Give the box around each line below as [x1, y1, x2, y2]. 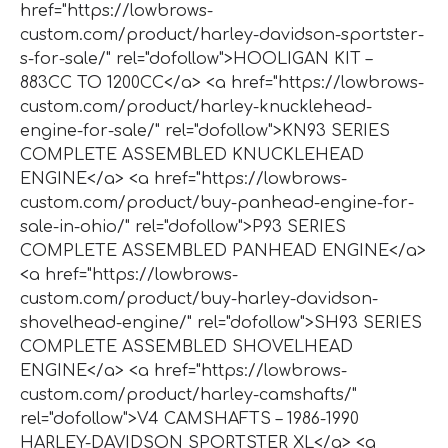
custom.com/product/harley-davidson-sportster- [20, 25, 424, 44]
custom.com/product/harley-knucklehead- [20, 97, 372, 116]
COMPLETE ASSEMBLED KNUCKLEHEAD [20, 145, 364, 164]
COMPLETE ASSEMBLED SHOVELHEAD [20, 337, 353, 356]
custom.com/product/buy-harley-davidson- [20, 289, 378, 308]
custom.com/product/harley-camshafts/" [20, 385, 357, 404]
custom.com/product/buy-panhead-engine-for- [20, 193, 414, 212]
